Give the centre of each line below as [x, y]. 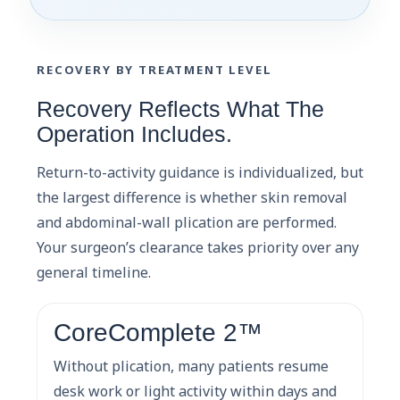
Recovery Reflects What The [180, 109]
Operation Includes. [134, 134]
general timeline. [94, 272]
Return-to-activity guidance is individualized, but [200, 172]
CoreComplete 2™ [158, 332]
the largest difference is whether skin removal [192, 197]
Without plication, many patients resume [191, 366]
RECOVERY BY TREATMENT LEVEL [154, 69]
